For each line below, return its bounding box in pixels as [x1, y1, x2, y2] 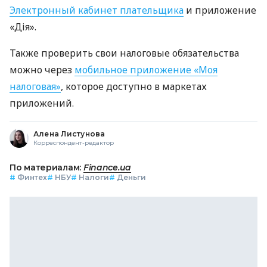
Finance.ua [83, 162, 132, 173]
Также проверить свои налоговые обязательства [10, 46, 239, 60]
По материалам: [10, 162, 83, 173]
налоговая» [10, 80, 61, 94]
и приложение [184, 4, 256, 17]
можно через [10, 63, 74, 77]
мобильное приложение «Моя [74, 63, 218, 77]
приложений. [10, 97, 74, 110]
